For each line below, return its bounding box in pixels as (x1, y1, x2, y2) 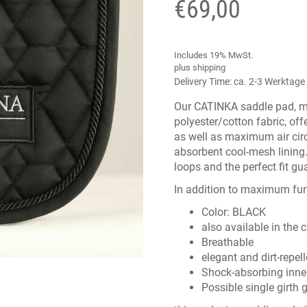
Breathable (201, 236, 254, 249)
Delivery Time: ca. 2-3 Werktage (174, 76, 305, 87)
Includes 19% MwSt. (174, 50, 253, 60)
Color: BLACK (201, 206, 266, 219)
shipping (193, 62, 225, 73)
